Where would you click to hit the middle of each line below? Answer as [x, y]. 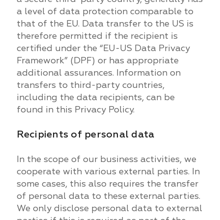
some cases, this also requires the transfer [107, 184]
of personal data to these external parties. [108, 196]
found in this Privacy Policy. [75, 110]
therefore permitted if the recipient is [97, 36]
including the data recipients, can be [96, 97]
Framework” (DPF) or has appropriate [97, 60]
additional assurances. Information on [98, 73]
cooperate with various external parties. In [108, 171]
